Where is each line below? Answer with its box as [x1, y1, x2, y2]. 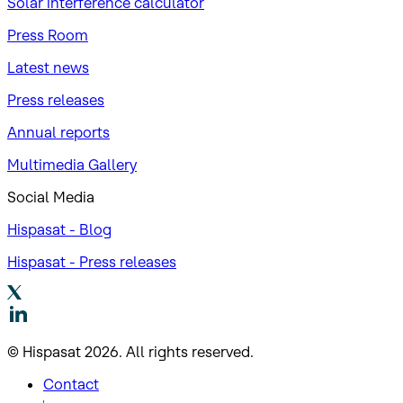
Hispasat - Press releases [7, 252, 176, 271]
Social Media [7, 187, 94, 206]
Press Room [7, 25, 88, 44]
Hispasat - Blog [7, 219, 112, 238]
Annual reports [7, 122, 110, 141]
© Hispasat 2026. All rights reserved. [7, 342, 254, 361]
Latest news [7, 58, 89, 76]
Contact [43, 374, 99, 393]
